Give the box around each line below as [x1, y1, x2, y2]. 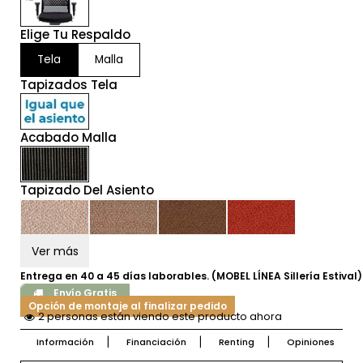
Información [36, 335, 94, 349]
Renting [219, 335, 254, 349]
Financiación [126, 335, 186, 349]
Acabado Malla [20, 129, 117, 147]
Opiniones [287, 335, 335, 349]
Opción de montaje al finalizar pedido [28, 299, 227, 314]
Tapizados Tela [20, 76, 117, 94]
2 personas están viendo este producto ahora [38, 309, 282, 325]
